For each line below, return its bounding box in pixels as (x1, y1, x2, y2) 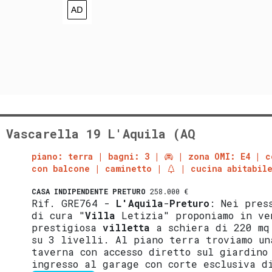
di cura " (32, 209, 86, 222)
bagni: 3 (108, 151, 150, 163)
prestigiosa (32, 221, 103, 234)
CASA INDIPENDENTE (32, 186, 109, 197)
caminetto (105, 163, 152, 175)
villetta (103, 221, 151, 234)
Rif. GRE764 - (32, 197, 117, 210)
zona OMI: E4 (188, 151, 251, 163)
